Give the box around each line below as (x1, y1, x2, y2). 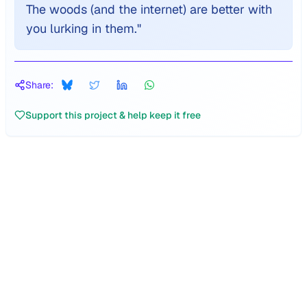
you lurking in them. (26, 21, 137, 36)
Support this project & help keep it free (25, 109, 201, 121)
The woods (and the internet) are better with (26, 1, 272, 17)
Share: (25, 79, 53, 91)
